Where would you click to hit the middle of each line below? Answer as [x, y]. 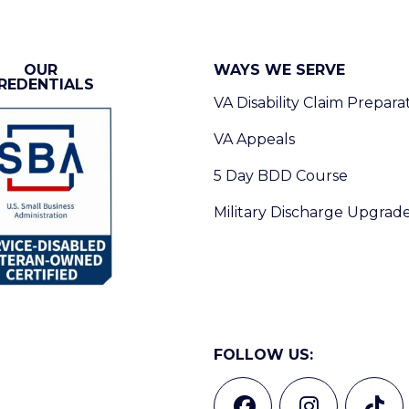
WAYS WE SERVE [279, 70]
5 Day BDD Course [281, 176]
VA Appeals [254, 139]
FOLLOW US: [263, 355]
